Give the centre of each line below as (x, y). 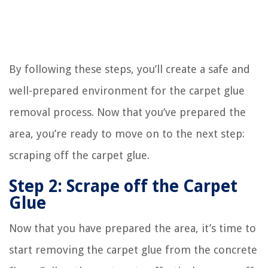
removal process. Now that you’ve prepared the (127, 112)
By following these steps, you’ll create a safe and (130, 69)
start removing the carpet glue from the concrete (133, 249)
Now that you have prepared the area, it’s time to (133, 228)
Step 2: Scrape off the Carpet (123, 186)
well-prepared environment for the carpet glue (127, 90)
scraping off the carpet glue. (79, 155)
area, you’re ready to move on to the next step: (127, 133)
